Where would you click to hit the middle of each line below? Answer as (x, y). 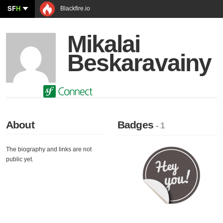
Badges (137, 125)
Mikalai (104, 44)
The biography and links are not (49, 149)
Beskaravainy (139, 63)
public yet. (20, 159)
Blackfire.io (74, 8)
